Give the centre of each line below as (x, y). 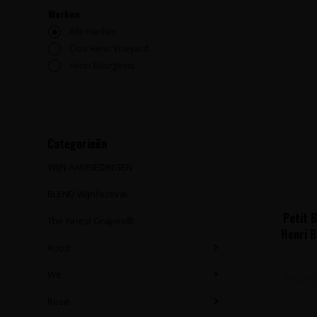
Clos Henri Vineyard (109, 48)
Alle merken (93, 31)
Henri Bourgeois (102, 65)
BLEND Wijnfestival (87, 194)
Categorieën (77, 144)
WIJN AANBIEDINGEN (90, 167)
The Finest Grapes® (91, 221)
